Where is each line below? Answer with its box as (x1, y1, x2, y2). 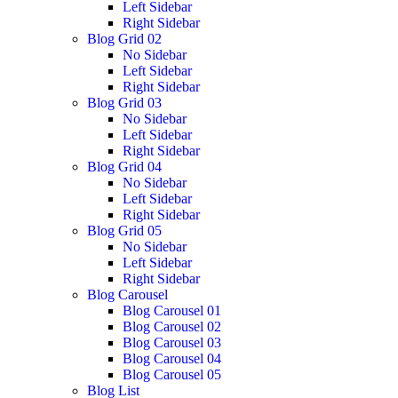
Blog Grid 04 (87, 158, 162, 174)
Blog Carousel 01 (123, 302, 221, 318)
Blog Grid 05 (87, 222, 162, 238)
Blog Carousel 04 (123, 350, 221, 366)
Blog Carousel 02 (123, 318, 221, 334)
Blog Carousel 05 (123, 366, 221, 382)
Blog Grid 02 (87, 30, 162, 46)
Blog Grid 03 (87, 94, 162, 110)
